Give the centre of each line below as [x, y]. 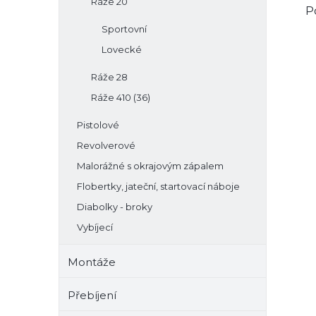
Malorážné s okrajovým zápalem [150, 166]
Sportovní [124, 29]
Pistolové [98, 125]
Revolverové [106, 145]
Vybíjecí [95, 227]
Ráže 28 [109, 77]
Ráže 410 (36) [121, 97]
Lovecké [122, 49]
